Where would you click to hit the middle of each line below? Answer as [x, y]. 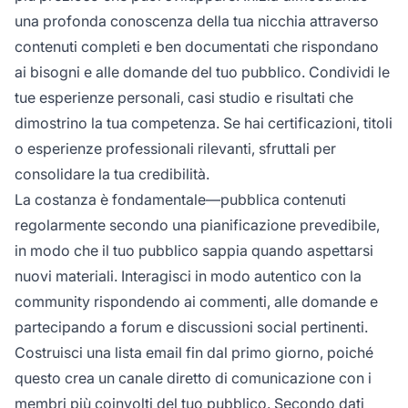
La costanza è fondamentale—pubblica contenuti [180, 199]
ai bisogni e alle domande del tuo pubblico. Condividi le [202, 71]
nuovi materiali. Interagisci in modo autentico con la [188, 275]
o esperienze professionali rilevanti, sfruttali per [175, 148]
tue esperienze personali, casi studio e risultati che [184, 97]
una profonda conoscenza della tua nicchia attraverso [197, 20]
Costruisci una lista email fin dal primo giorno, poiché [194, 352]
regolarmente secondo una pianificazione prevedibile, [197, 224]
